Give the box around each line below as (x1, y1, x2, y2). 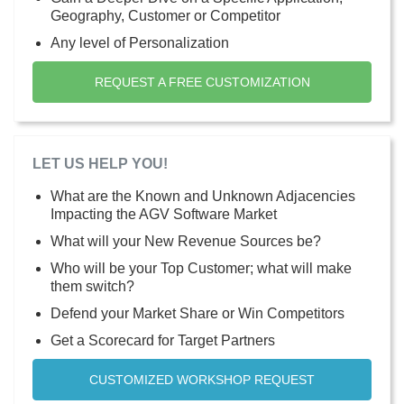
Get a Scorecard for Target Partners (50, 332, 275, 348)
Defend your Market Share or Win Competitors (50, 305, 344, 321)
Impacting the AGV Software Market (50, 206, 277, 222)
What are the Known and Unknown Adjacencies (50, 188, 355, 204)
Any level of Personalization (50, 34, 229, 50)
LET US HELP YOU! (32, 155, 168, 171)
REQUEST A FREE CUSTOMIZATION (94, 74, 310, 89)
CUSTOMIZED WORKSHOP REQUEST (89, 372, 315, 387)
